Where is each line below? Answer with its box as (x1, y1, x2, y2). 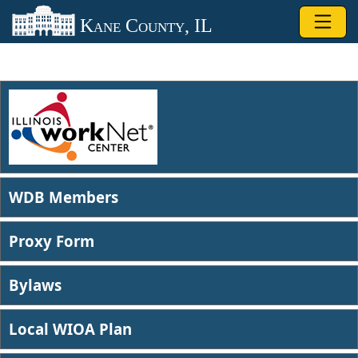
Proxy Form (9, 230, 94, 251)
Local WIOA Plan (9, 318, 132, 339)
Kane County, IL (74, 14, 213, 36)
